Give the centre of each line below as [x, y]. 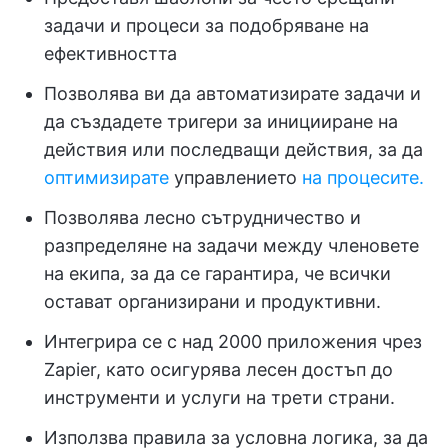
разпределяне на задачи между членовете [231, 246]
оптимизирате [106, 178]
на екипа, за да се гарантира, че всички [217, 274]
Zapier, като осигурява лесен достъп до [218, 370]
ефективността [110, 54]
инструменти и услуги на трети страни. [219, 398]
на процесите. [363, 178]
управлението [235, 178]
